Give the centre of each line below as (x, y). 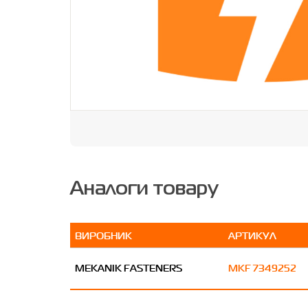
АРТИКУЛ (252, 235)
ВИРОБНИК (103, 235)
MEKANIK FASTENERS (129, 267)
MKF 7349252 (262, 267)
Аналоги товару (144, 189)
